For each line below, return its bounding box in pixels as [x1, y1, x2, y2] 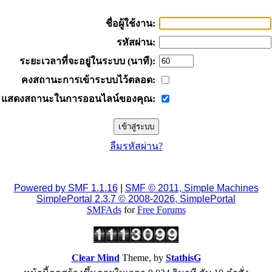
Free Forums [137, 205, 186, 216]
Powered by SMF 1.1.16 [13, 183, 118, 194]
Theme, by [119, 253, 166, 263]
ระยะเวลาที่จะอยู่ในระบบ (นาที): [19, 56, 155, 67]
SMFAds [86, 205, 121, 216]
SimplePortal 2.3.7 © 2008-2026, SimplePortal [36, 194, 236, 205]
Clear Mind [71, 253, 120, 263]
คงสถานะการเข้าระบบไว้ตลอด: [21, 75, 155, 86]
